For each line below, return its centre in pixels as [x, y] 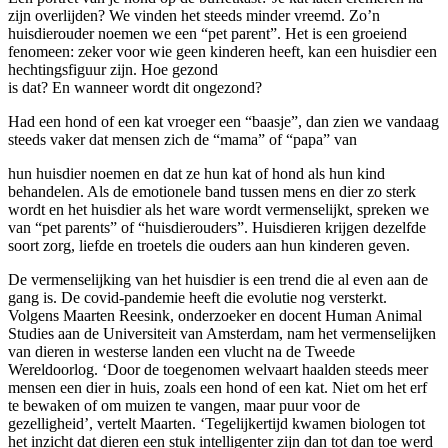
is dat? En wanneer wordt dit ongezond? [135, 87]
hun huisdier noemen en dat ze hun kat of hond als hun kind [196, 173]
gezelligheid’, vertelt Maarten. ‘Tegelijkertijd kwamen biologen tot [216, 423]
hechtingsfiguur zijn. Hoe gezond [113, 69]
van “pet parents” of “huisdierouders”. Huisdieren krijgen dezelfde [217, 227]
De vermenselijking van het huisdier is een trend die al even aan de [218, 279]
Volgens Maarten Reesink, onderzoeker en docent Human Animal [215, 315]
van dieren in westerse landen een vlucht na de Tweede [181, 351]
